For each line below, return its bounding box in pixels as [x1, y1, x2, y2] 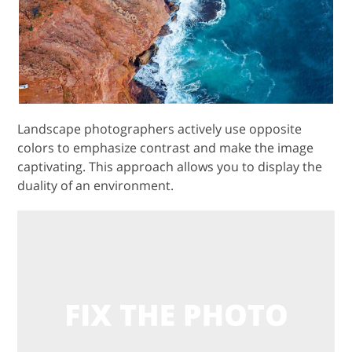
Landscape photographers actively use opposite [17, 119, 302, 137]
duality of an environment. [17, 176, 174, 194]
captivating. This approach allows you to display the [17, 157, 323, 175]
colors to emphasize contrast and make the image [17, 138, 314, 156]
